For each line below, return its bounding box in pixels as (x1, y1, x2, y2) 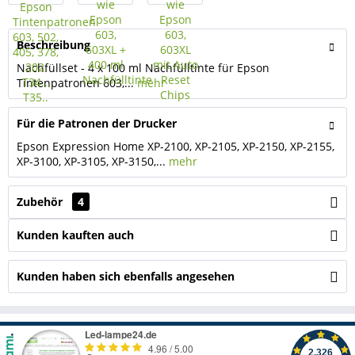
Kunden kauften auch (17, 227, 134, 242)
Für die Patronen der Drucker (17, 116, 177, 131)
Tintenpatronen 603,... (17, 75, 134, 90)
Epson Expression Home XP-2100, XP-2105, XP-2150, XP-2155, (17, 139, 334, 154)
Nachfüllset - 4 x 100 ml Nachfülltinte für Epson (17, 60, 269, 75)
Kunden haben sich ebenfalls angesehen (17, 269, 235, 284)
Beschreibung (17, 37, 90, 52)
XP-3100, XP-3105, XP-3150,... (17, 154, 169, 169)
